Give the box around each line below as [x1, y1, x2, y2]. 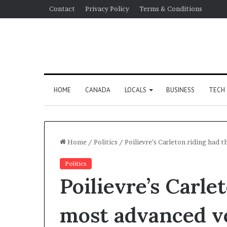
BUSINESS [166, 85, 195, 94]
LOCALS [124, 85, 146, 94]
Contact [49, 5, 75, 13]
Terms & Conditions [139, 5, 202, 13]
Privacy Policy [85, 5, 129, 13]
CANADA [85, 85, 110, 94]
